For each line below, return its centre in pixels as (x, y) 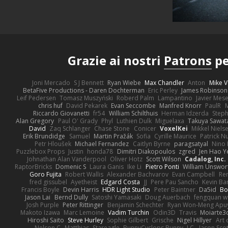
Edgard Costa (121, 182)
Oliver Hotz (126, 159)
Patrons (188, 61)
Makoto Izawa (40, 213)
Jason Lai (38, 197)
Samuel (79, 136)
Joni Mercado (51, 83)
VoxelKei (174, 129)
